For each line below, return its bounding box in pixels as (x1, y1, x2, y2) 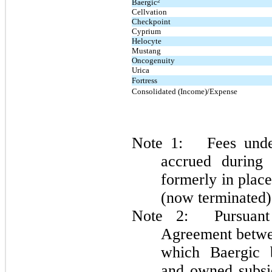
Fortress (132, 76, 157, 86)
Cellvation (132, 7, 167, 17)
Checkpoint (132, 17, 171, 27)
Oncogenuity (132, 56, 175, 66)
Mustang (132, 46, 161, 56)
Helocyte (132, 36, 161, 46)
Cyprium (132, 27, 161, 36)
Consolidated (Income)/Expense (132, 87, 237, 97)
